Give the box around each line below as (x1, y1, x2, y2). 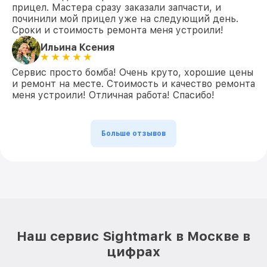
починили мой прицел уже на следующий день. (12, 13, 238, 24)
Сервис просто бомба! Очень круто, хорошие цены (12, 67, 253, 78)
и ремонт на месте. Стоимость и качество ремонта (12, 78, 255, 89)
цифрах (107, 244, 160, 259)
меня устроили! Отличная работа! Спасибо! (12, 89, 215, 101)
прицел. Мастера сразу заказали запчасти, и (12, 2, 221, 13)
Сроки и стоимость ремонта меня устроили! (12, 24, 223, 36)
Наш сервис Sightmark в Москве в (17, 228, 250, 244)
